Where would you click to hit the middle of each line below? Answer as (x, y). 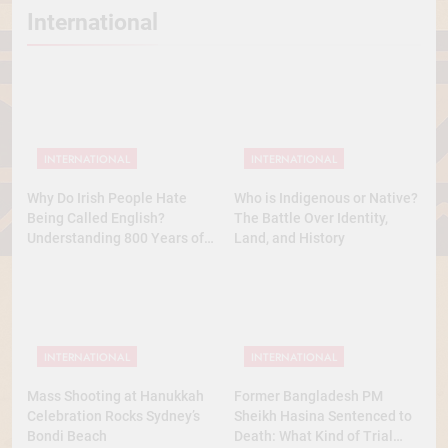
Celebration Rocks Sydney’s (113, 415)
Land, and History (289, 238)
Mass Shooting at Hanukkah (115, 395)
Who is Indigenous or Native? (326, 198)
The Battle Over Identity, (311, 218)
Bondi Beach (67, 435)
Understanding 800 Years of (115, 238)
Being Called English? (96, 218)
